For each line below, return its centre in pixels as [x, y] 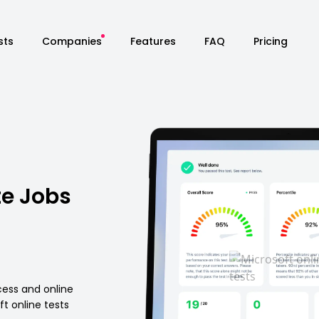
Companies [72, 41]
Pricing [270, 41]
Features [153, 41]
